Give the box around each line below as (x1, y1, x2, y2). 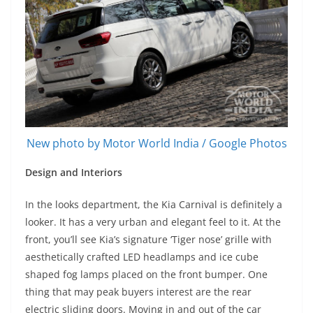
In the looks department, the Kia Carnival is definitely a (25, 197, 282, 211)
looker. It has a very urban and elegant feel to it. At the (25, 214, 281, 228)
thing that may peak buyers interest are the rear (25, 284, 252, 298)
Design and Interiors (25, 165, 122, 179)
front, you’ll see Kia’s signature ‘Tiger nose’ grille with (25, 232, 272, 246)
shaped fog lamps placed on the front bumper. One (25, 267, 268, 281)
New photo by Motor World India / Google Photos (26, 135, 287, 151)
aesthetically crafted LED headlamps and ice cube (25, 249, 259, 263)
